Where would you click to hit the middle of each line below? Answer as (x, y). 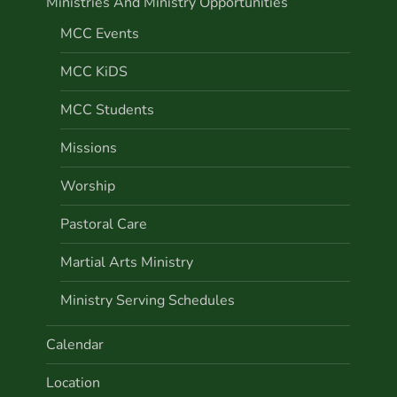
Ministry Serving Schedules (148, 300)
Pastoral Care (104, 224)
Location (74, 382)
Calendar (75, 344)
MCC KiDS (94, 71)
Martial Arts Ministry (127, 262)
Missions (89, 148)
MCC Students (108, 109)
